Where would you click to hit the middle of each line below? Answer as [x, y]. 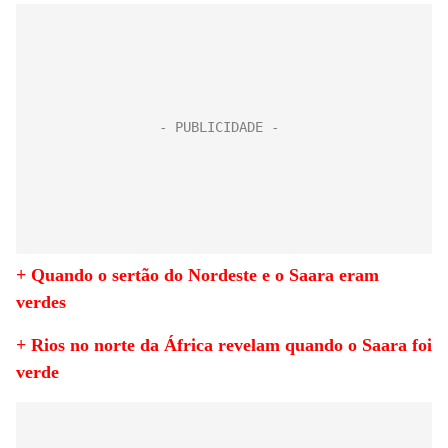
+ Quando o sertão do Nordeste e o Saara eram [197, 275]
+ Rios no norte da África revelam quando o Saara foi [224, 345]
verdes [41, 302]
